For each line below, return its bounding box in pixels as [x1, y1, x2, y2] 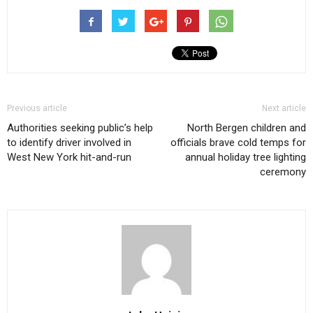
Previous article [7, 103, 67, 114]
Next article [262, 103, 306, 114]
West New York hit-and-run [7, 151, 131, 164]
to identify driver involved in [7, 136, 131, 150]
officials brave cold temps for [170, 136, 306, 150]
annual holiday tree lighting [185, 151, 306, 164]
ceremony [260, 166, 306, 179]
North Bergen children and [187, 122, 306, 135]
